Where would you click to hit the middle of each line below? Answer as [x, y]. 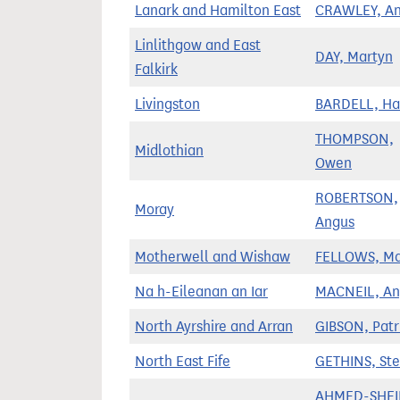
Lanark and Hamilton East [218, 10]
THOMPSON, [354, 139]
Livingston [167, 104]
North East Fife [183, 361]
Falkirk [156, 69]
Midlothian [169, 150]
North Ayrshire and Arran [214, 326]
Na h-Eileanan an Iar [201, 292]
